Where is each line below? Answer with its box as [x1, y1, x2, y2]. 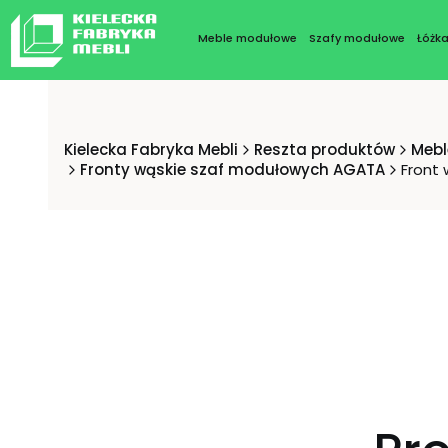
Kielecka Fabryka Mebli [64, 139, 238, 160]
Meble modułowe [197, 30, 297, 46]
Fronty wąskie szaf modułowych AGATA [80, 159, 385, 180]
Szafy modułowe [308, 30, 405, 46]
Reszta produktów [254, 139, 395, 160]
